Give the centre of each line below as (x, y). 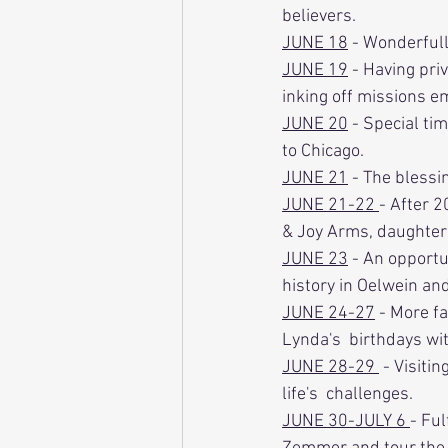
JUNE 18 (315, 43)
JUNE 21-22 (330, 205)
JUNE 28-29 (330, 367)
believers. (321, 16)
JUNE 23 (315, 259)
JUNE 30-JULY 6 (346, 421)
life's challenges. (347, 394)
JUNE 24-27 (328, 313)
